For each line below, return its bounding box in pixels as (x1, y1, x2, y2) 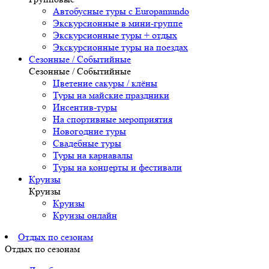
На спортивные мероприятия (53, 113, 172, 125)
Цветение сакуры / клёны (53, 77, 157, 89)
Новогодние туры (53, 125, 126, 138)
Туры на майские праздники (53, 89, 169, 101)
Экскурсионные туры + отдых (53, 29, 177, 41)
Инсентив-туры (53, 101, 117, 113)
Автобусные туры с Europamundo (53, 5, 189, 17)
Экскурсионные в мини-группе (53, 17, 183, 29)
